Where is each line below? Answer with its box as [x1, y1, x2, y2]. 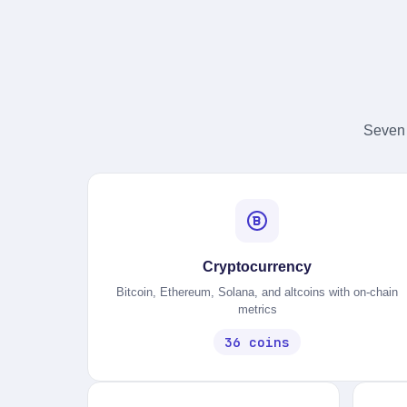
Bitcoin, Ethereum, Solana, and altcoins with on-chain [116, 285, 399, 299]
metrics [237, 303, 277, 316]
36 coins [224, 333, 291, 351]
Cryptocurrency [203, 259, 313, 274]
